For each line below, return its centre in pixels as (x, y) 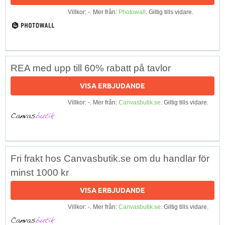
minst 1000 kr (40, 172)
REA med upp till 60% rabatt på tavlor (91, 68)
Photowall (132, 12)
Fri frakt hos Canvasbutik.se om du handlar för (110, 158)
